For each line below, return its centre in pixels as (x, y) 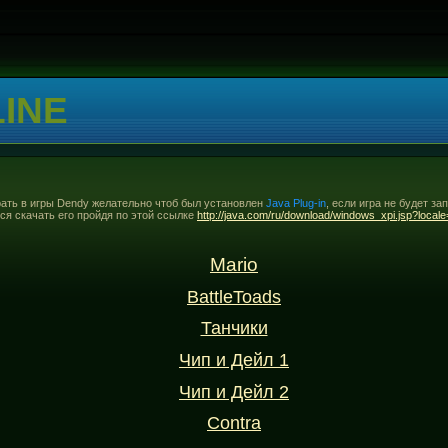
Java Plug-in (296, 202)
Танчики (234, 328)
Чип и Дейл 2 (234, 391)
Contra (234, 423)
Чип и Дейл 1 (234, 360)
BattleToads (234, 296)
